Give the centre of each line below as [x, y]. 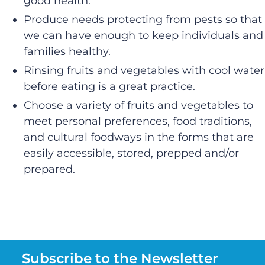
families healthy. [67, 51]
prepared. [49, 169]
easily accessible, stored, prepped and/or [131, 153]
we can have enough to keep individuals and [143, 35]
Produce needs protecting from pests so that [143, 19]
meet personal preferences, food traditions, [138, 121]
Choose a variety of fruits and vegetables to [138, 105]
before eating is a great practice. [109, 86]
